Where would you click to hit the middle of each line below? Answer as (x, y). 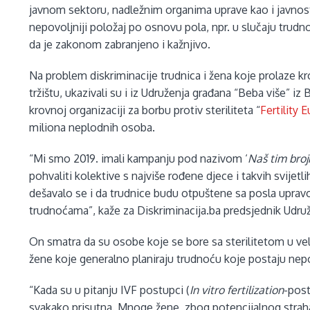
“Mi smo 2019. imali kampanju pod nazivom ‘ (139, 159)
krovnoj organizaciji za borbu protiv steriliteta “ (145, 110)
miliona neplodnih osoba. (92, 128)
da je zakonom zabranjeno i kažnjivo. (120, 45)
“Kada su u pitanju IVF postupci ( (110, 290)
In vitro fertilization (237, 290)
